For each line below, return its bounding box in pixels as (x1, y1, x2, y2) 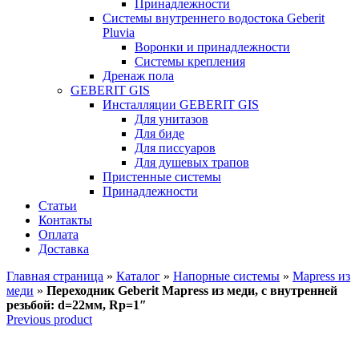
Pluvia (103, 26, 135, 39)
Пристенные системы (103, 170, 221, 184)
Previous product (6, 313, 92, 326)
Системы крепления (135, 54, 245, 68)
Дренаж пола (103, 69, 174, 83)
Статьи (38, 199, 77, 212)
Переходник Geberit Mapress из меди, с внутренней (46, 284, 337, 297)
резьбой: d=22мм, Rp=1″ (6, 298, 147, 312)
